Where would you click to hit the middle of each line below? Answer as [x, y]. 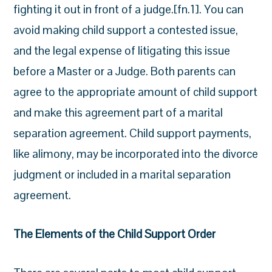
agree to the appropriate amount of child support [136, 92]
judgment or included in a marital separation [122, 175]
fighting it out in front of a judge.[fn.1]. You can [129, 9]
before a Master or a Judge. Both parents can [125, 71]
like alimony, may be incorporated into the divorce [136, 154]
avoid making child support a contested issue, [126, 30]
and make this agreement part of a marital [118, 113]
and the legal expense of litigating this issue [122, 51]
